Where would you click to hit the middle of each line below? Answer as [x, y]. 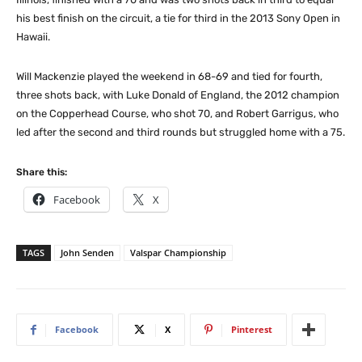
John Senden [87, 253]
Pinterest [252, 330]
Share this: [42, 173]
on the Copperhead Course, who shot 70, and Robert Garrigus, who [177, 114]
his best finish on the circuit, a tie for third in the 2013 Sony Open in [178, 19]
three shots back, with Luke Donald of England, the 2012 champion [178, 95]
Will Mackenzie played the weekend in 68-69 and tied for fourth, [169, 77]
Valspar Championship [178, 253]
